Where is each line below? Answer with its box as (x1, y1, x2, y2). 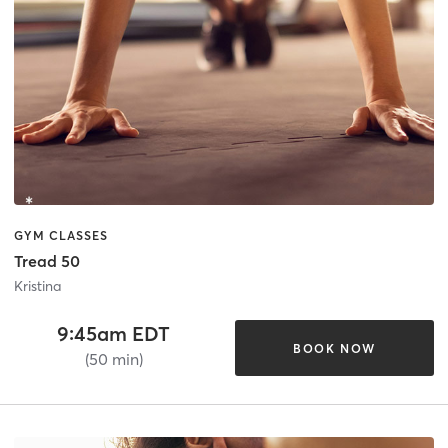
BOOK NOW (292, 340, 376, 356)
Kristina (14, 277, 61, 296)
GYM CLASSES (14, 227, 108, 243)
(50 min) (84, 349, 143, 370)
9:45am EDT (57, 321, 171, 347)
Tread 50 (14, 251, 80, 272)
